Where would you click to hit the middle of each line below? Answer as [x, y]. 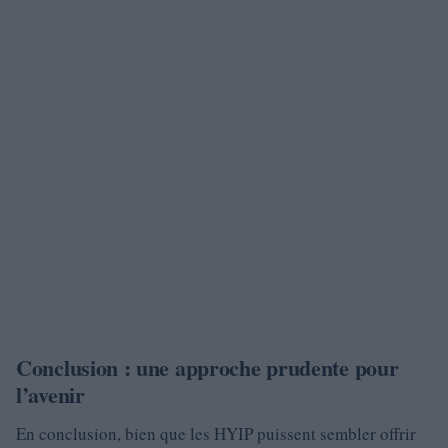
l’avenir [50, 394]
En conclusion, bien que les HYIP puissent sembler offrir [216, 433]
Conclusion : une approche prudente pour [207, 367]
